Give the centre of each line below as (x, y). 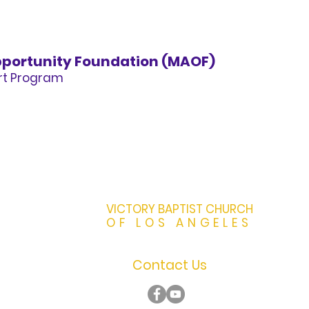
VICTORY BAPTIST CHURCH (180, 209)
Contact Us (170, 265)
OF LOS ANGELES (180, 223)
